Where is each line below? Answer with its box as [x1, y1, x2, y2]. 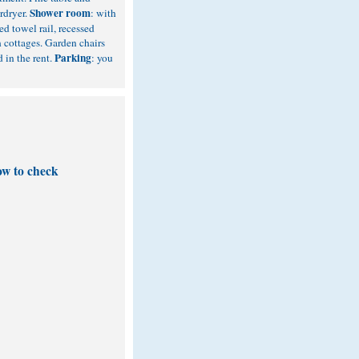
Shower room [30, 5, 91, 21]
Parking [54, 50, 91, 66]
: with [91, 6, 116, 20]
